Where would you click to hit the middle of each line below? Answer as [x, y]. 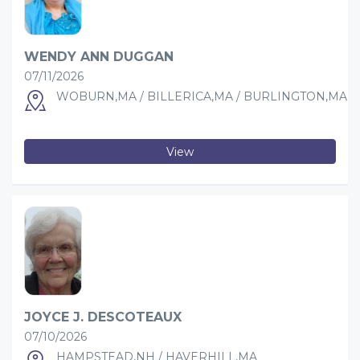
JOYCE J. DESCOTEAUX [103, 317]
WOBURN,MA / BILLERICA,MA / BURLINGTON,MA [202, 96]
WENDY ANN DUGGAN [99, 57]
